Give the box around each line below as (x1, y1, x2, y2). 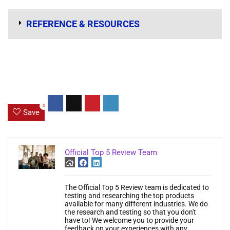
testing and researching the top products (65, 191, 194, 200)
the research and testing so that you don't (65, 208, 196, 216)
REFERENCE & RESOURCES (26, 18, 140, 29)
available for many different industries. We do (65, 200, 208, 208)
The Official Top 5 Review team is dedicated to (65, 183, 209, 191)
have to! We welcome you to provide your (65, 216, 194, 224)
